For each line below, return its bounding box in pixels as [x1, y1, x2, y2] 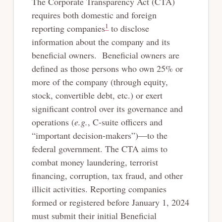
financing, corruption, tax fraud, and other [31, 169, 183, 181]
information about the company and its [31, 35, 170, 48]
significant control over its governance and [31, 102, 183, 114]
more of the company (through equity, [31, 75, 168, 88]
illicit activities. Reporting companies [31, 182, 166, 195]
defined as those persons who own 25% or [31, 62, 183, 74]
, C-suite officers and [87, 115, 163, 128]
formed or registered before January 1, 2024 [31, 196, 189, 208]
